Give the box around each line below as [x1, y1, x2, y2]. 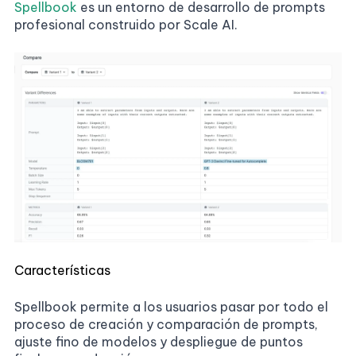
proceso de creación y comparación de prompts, [14, 315, 318, 332]
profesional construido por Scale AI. [14, 17, 238, 33]
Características [14, 261, 110, 278]
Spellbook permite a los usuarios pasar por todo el [14, 298, 328, 315]
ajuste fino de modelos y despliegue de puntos [14, 333, 303, 350]
